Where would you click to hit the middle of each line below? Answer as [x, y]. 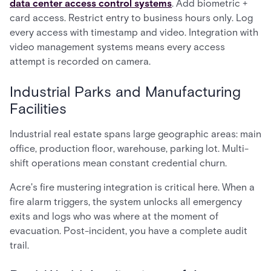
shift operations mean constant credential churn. [118, 163]
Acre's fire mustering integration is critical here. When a [132, 187]
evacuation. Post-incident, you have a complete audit [129, 231]
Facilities [38, 109]
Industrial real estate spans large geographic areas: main [135, 134]
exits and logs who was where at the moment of [114, 216]
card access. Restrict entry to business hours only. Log [131, 18]
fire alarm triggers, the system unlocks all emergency [126, 202]
